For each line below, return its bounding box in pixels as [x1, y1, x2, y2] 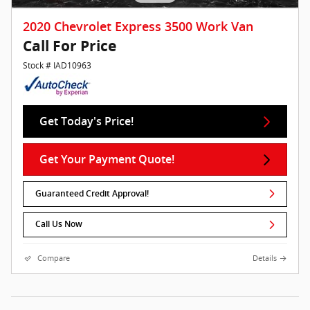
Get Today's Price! [39, 115, 134, 129]
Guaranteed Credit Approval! [35, 188, 149, 199]
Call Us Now [35, 219, 83, 230]
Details [253, 253, 277, 263]
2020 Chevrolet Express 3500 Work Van [23, 20, 253, 35]
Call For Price [23, 36, 116, 57]
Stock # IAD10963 [23, 60, 91, 72]
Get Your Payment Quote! [39, 153, 174, 167]
